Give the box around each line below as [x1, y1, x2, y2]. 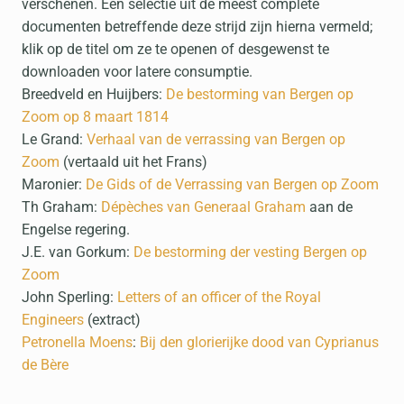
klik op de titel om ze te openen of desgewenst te [22, 41, 329, 58]
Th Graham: [22, 198, 101, 216]
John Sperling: [22, 289, 117, 306]
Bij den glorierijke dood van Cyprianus [140, 334, 379, 351]
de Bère [22, 356, 69, 373]
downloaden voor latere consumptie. [22, 63, 252, 80]
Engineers [22, 311, 87, 328]
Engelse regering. [22, 221, 130, 238]
